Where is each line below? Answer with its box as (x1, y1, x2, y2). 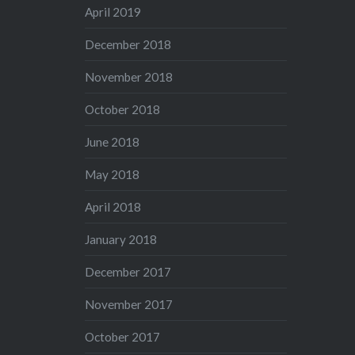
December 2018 (85, 37, 172, 52)
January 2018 (85, 232, 158, 247)
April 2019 (85, 5, 142, 20)
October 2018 (85, 102, 161, 117)
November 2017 (85, 297, 174, 312)
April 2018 (85, 200, 142, 215)
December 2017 (85, 265, 172, 280)
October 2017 (85, 330, 161, 345)
